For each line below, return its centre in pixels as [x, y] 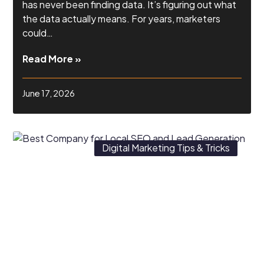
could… [38, 33]
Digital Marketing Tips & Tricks [166, 148]
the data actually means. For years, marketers [122, 19]
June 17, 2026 [49, 93]
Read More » [52, 59]
